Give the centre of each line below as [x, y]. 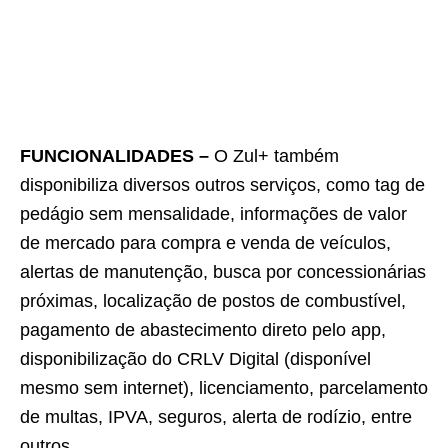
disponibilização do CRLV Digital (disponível [195, 359]
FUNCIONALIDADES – [114, 156]
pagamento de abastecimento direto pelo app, [203, 330]
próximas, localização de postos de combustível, [213, 301]
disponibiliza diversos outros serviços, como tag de [222, 185]
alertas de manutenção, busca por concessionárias [223, 272]
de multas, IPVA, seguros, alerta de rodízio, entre [216, 417]
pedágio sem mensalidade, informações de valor [213, 214]
